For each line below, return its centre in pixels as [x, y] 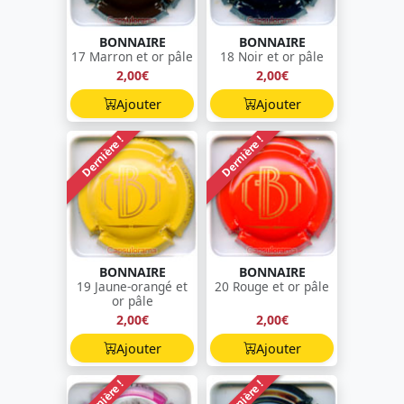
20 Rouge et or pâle [272, 287]
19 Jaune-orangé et [132, 287]
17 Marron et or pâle [132, 57]
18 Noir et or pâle [272, 57]
